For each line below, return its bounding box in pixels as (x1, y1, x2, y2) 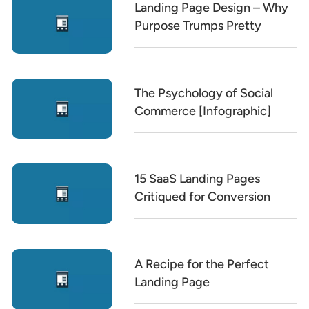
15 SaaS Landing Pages (134, 170, 261, 186)
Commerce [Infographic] (134, 103, 272, 119)
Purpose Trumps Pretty (134, 18, 262, 34)
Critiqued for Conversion (134, 188, 271, 204)
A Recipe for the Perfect (134, 256, 270, 272)
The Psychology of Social (134, 85, 274, 101)
